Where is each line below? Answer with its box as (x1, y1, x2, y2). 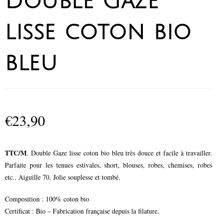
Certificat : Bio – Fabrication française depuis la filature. (5, 206, 159, 216)
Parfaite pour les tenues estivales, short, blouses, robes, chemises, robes (5, 160, 212, 170)
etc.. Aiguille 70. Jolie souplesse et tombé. (5, 172, 121, 182)
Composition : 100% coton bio (5, 194, 89, 204)
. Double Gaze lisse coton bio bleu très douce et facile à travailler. (27, 148, 212, 158)
